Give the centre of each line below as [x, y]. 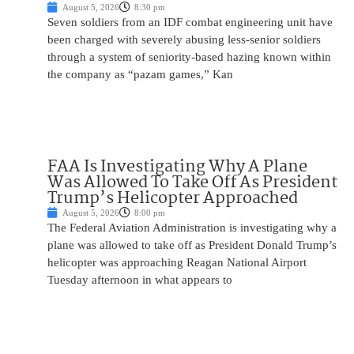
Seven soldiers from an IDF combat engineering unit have [190, 23]
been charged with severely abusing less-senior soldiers [184, 40]
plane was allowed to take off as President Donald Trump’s [192, 245]
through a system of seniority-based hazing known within [189, 57]
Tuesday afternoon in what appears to [140, 280]
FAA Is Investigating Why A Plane [177, 167]
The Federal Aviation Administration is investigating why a [192, 228]
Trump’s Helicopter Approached [173, 199]
